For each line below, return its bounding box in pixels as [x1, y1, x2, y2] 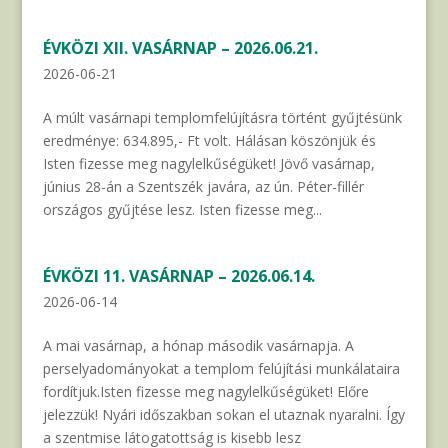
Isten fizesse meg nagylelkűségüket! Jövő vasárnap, [42, 154, 375, 174]
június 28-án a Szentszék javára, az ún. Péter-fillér [42, 177, 364, 197]
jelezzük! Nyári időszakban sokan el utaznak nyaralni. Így [42, 405, 405, 425]
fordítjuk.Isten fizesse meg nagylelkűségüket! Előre [42, 382, 369, 402]
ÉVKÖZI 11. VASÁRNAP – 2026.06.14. [42, 265, 315, 288]
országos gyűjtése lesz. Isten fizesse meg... [42, 200, 322, 220]
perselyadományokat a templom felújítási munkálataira [42, 359, 400, 379]
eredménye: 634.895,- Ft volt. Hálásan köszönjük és [42, 131, 376, 151]
